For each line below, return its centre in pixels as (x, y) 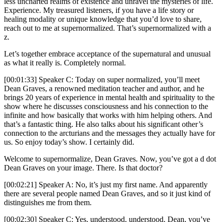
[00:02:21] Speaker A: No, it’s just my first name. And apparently (106, 185)
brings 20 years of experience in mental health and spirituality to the (109, 98)
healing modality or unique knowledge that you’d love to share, (103, 19)
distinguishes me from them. (48, 203)
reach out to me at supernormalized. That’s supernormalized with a (108, 28)
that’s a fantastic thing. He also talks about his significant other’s (104, 124)
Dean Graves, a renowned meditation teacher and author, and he (104, 89)
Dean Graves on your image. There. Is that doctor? (83, 168)
